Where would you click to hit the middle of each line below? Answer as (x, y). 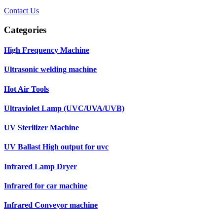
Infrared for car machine (46, 185)
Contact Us (21, 11)
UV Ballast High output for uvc (56, 147)
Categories (25, 30)
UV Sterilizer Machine (41, 128)
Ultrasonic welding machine (50, 70)
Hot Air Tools (26, 89)
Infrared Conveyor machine (51, 205)
